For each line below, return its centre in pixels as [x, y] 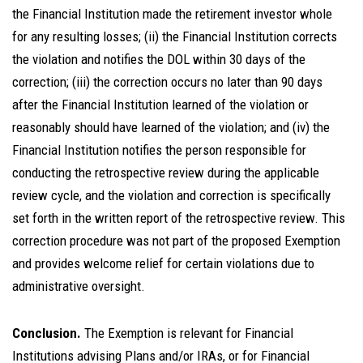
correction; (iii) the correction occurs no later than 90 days [167, 82]
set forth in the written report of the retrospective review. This [179, 218]
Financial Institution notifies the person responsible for [159, 150]
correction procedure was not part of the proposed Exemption [176, 241]
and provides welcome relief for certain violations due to [163, 263]
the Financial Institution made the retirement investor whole [172, 14]
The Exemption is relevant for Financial [189, 333]
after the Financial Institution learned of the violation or [160, 105]
